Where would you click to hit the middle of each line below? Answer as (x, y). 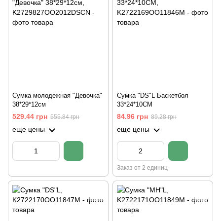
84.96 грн (132, 117)
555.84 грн (65, 117)
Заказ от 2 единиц (142, 168)
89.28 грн (164, 117)
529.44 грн (30, 117)
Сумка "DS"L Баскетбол (153, 95)
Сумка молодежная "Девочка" (57, 95)
